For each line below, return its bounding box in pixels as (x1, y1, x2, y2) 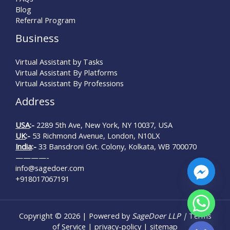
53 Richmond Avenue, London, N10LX (32, 130, 160, 141)
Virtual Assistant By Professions (15, 78, 124, 88)
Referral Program (15, 14, 75, 25)
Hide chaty (165, 212, 202, 222)
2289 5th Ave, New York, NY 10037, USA (36, 119, 172, 130)
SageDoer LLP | (131, 210, 189, 221)
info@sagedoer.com (15, 162, 84, 173)
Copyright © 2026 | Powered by (18, 210, 132, 221)
